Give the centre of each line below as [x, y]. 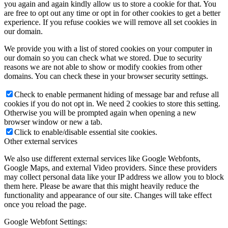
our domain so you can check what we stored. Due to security [103, 58]
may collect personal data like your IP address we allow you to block [114, 177]
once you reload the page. [45, 205]
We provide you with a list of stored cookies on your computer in [108, 49]
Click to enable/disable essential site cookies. [86, 132]
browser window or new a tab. [53, 122]
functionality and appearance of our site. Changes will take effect [108, 195]
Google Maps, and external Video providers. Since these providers [110, 168]
